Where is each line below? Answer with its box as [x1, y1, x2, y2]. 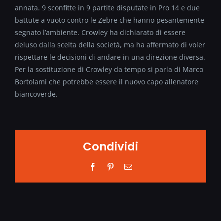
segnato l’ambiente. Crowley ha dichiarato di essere [15, 27, 185, 37]
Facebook [96, 162, 127, 171]
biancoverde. [15, 89, 58, 99]
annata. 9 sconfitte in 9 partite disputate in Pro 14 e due [15, 2, 200, 12]
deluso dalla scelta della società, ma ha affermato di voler [15, 39, 205, 49]
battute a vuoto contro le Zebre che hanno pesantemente [15, 15, 204, 25]
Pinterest [114, 162, 141, 171]
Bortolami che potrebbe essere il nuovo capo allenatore [15, 76, 198, 86]
